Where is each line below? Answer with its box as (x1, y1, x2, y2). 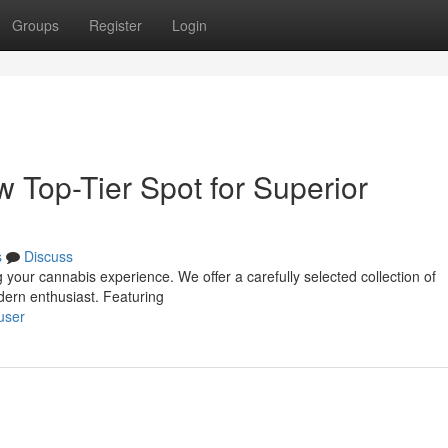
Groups (12, 15, 59, 35)
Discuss (24, 246, 73, 266)
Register (89, 15, 142, 35)
